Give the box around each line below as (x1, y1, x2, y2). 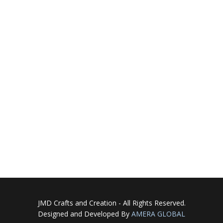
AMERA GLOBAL (131, 209, 185, 219)
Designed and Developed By (38, 209, 131, 219)
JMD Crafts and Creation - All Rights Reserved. (37, 198, 186, 208)
